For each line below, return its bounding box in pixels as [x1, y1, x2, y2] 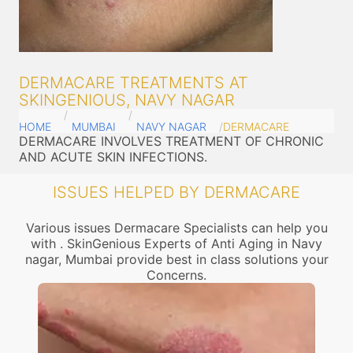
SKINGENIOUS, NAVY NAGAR [19, 91, 235, 110]
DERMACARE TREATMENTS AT [19, 73, 248, 92]
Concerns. [147, 267, 206, 283]
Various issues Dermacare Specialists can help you [25, 220, 328, 236]
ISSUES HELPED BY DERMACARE [53, 183, 300, 202]
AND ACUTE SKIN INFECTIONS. [19, 149, 207, 165]
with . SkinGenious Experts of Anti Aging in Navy [31, 236, 322, 251]
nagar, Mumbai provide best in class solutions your [24, 251, 329, 267]
